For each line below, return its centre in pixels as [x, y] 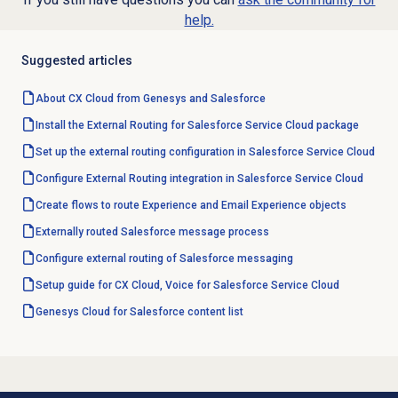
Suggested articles [76, 61]
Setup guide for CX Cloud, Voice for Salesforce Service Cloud [187, 286]
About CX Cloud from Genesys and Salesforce [150, 99]
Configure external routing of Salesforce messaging [164, 259]
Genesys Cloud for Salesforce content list [139, 312]
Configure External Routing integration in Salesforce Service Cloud [199, 179]
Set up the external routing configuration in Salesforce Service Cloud [205, 152]
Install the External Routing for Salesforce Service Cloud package [197, 126]
